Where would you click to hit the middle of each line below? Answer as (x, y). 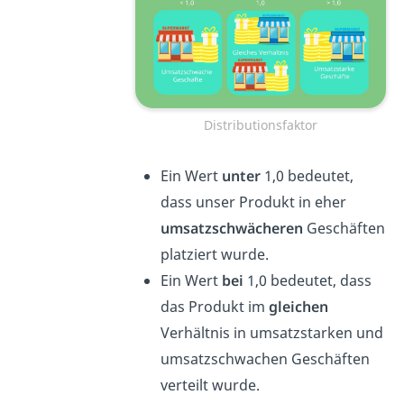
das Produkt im (214, 306)
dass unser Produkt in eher (253, 202)
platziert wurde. (214, 254)
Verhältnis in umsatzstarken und (271, 332)
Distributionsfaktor (260, 124)
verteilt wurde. (210, 385)
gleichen (298, 306)
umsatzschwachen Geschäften (265, 358)
